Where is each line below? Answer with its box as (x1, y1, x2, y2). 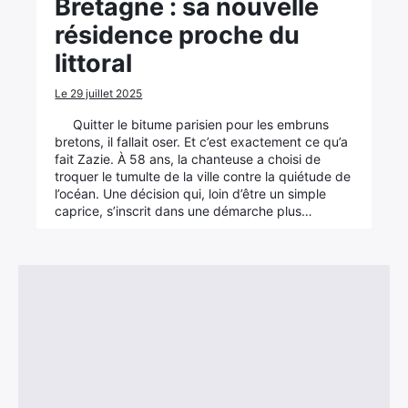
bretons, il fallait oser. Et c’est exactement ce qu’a (55, 134, 349, 149)
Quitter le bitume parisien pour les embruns (73, 117, 330, 132)
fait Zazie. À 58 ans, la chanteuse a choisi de (55, 151, 321, 167)
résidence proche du (55, 20, 301, 50)
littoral (55, 48, 133, 78)
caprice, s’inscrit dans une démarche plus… (55, 203, 313, 219)
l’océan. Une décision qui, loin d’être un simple (55, 186, 327, 201)
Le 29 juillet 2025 (55, 87, 143, 100)
